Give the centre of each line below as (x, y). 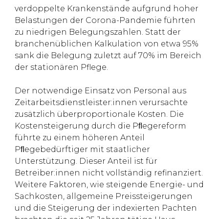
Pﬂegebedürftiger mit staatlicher (82, 149)
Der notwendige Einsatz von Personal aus (100, 91)
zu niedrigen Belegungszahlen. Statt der (98, 32)
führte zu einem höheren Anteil (80, 138)
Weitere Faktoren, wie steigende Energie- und (109, 185)
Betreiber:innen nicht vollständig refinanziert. (109, 173)
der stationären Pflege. (61, 67)
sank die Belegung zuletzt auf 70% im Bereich (108, 55)
